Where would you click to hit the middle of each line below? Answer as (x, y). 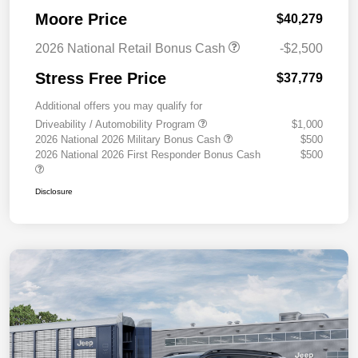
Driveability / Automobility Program (117, 125)
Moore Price (81, 20)
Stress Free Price (101, 79)
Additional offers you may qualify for (119, 106)
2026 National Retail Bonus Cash (132, 49)
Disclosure (54, 192)
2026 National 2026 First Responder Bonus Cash (148, 155)
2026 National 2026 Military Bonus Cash (129, 140)
